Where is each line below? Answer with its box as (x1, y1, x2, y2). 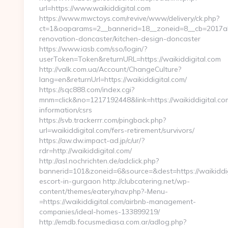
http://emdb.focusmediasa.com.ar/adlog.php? (39, 217, 186, 226)
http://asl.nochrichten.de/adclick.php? (39, 156, 159, 165)
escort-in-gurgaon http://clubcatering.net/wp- (39, 177, 190, 186)
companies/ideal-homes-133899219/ (39, 207, 160, 216)
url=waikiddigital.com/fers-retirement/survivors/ (39, 126, 194, 135)
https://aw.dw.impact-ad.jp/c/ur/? (39, 136, 145, 145)
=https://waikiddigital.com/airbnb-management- (39, 197, 196, 206)
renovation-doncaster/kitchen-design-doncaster (39, 34, 201, 43)
